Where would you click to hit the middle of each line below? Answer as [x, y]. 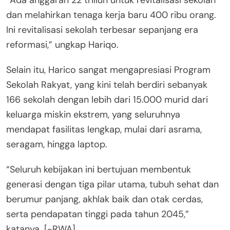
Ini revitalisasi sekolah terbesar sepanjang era [102, 30]
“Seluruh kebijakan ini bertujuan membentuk [99, 169]
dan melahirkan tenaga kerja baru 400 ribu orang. [111, 15]
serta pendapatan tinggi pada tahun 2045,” [98, 214]
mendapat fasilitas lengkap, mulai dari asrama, [104, 129]
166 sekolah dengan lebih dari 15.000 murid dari [107, 99]
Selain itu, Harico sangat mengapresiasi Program [108, 70]
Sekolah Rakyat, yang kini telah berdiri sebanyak [107, 84]
